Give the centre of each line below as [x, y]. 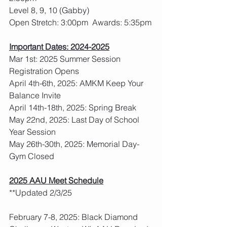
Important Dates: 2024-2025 [59, 47]
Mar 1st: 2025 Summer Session [66, 59]
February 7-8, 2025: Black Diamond [74, 217]
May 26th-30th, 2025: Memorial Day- [75, 144]
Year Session [32, 132]
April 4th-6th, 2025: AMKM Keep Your [77, 83]
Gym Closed [32, 156]
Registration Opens [44, 71]
